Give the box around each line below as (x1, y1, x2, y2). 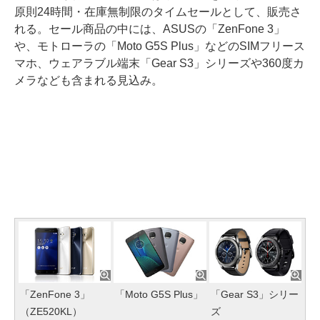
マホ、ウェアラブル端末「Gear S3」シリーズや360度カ (14, 57, 304, 69)
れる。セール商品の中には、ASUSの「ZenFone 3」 (14, 23, 285, 35)
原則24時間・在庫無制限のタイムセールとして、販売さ (14, 6, 301, 18)
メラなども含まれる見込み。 (14, 74, 163, 86)
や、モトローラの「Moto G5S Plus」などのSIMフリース (14, 40, 305, 52)
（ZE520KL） (20, 306, 82, 318)
